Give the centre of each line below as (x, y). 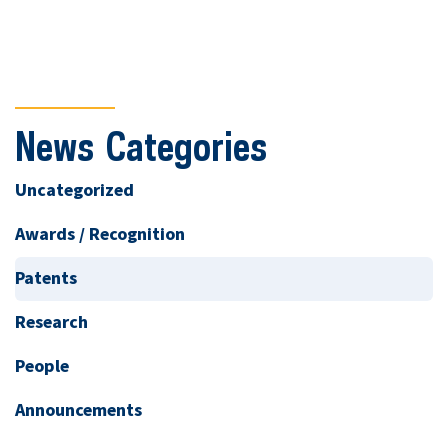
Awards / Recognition (100, 235)
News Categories (141, 146)
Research (51, 323)
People (42, 367)
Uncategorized (74, 191)
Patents (46, 279)
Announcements (78, 411)
